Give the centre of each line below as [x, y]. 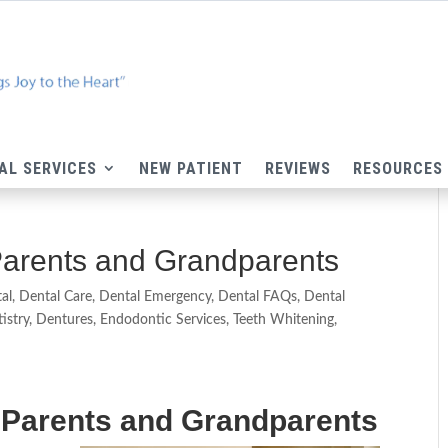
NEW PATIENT [191, 169]
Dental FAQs [258, 297]
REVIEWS [298, 169]
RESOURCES [398, 169]
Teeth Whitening [284, 320]
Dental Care [56, 297]
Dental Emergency [155, 297]
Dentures [65, 320]
